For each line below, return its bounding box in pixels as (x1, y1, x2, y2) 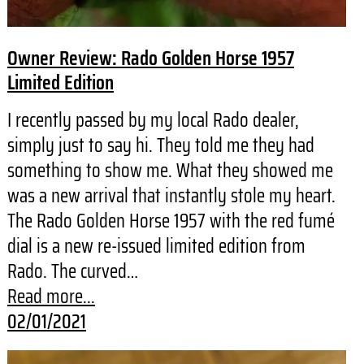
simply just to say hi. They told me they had (6, 130, 314, 162)
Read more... (6, 281, 95, 313)
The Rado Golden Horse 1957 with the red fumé (6, 206, 335, 237)
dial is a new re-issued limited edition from (6, 231, 305, 262)
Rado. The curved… (6, 256, 138, 288)
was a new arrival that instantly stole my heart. (6, 180, 336, 212)
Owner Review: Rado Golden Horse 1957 (6, 42, 294, 75)
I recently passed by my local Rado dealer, (6, 105, 299, 136)
